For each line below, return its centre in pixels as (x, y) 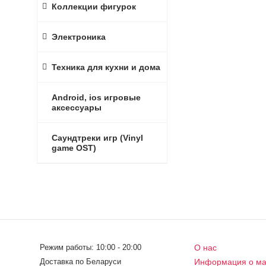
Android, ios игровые (96, 97)
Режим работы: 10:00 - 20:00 (91, 247)
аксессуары (77, 107)
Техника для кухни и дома (106, 67)
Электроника (79, 37)
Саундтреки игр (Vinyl (97, 138)
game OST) (74, 148)
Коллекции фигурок (94, 7)
